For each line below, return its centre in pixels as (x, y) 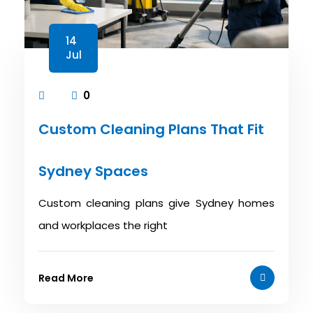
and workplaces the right (103, 225)
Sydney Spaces (93, 171)
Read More (66, 278)
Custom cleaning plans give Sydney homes (156, 203)
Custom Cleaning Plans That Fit (151, 129)
